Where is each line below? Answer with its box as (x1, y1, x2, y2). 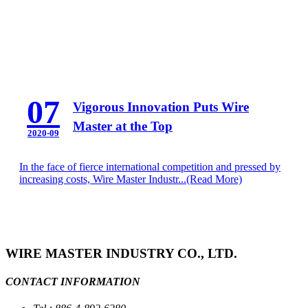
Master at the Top (73, 119, 173, 134)
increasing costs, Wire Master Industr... (19, 173, 186, 185)
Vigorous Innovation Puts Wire (73, 100, 249, 115)
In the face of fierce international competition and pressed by (19, 160, 280, 173)
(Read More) (186, 173, 242, 185)
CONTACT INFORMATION (5, 275, 140, 287)
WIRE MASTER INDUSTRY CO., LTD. (5, 245, 237, 261)
